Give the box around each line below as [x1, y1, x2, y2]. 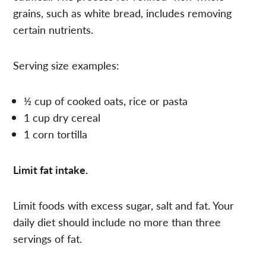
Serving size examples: [13, 57, 120, 72]
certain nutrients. [13, 21, 94, 37]
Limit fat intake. [13, 161, 88, 177]
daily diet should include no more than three [13, 214, 221, 229]
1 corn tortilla [24, 126, 88, 141]
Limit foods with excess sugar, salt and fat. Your [13, 197, 235, 213]
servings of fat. [13, 230, 83, 246]
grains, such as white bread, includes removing [13, 5, 232, 20]
